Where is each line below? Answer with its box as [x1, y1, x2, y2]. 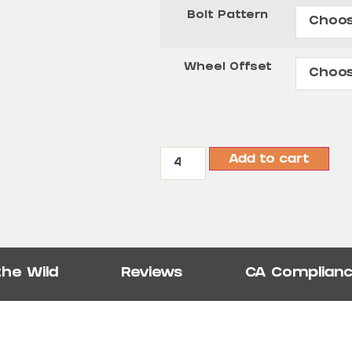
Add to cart [228, 153, 310, 167]
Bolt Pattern [187, 10, 269, 23]
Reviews [121, 266, 182, 281]
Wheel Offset [183, 62, 272, 75]
